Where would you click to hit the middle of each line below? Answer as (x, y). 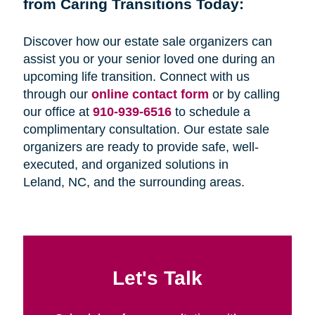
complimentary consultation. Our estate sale (146, 129)
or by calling (244, 94)
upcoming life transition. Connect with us (136, 76)
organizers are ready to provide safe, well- (141, 147)
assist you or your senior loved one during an (149, 59)
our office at (58, 111)
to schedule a (211, 111)
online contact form (150, 94)
